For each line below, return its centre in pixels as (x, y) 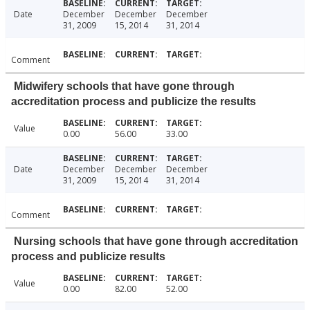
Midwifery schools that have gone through (124, 86)
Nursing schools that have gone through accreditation (156, 241)
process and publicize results (88, 257)
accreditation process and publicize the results (134, 102)
